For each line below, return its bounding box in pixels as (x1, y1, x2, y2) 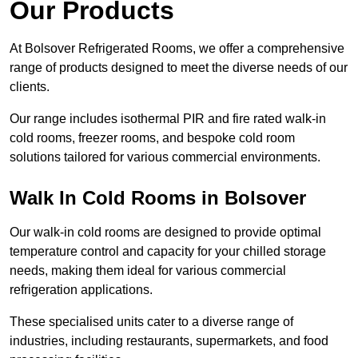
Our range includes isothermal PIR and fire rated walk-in (10, 112, 326, 126)
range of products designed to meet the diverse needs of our (10, 61, 348, 75)
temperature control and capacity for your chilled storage (10, 245, 326, 259)
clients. (10, 80, 50, 94)
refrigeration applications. (10, 283, 153, 297)
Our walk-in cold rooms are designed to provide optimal (10, 225, 321, 240)
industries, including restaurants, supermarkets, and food (10, 334, 328, 348)
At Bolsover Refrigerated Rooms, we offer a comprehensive (10, 42, 344, 56)
